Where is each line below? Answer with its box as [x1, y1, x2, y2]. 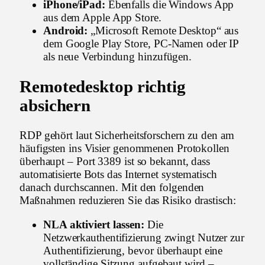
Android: [43, 24, 88, 37]
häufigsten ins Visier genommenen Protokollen [20, 142, 230, 155]
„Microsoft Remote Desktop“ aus [88, 24, 239, 37]
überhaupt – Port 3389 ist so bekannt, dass [20, 155, 211, 168]
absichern [20, 96, 91, 115]
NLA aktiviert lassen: [43, 218, 145, 231]
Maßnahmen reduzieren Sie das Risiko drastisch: [20, 194, 236, 207]
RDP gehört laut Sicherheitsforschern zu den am [20, 129, 234, 142]
